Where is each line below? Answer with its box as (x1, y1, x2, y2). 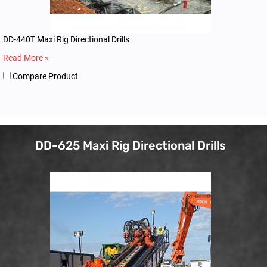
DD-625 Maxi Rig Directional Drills (35, 138, 226, 153)
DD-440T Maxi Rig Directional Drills (3, 34, 129, 44)
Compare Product (11, 71, 78, 81)
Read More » (3, 52, 49, 63)
